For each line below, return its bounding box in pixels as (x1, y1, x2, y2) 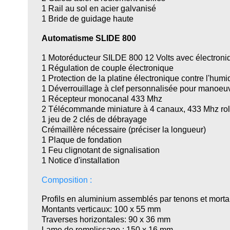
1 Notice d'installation (41, 155, 120, 165)
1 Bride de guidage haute (41, 13, 133, 23)
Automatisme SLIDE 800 (41, 33, 136, 43)
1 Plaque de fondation (41, 135, 122, 144)
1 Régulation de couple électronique (41, 63, 174, 72)
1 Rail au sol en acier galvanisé (41, 3, 156, 13)
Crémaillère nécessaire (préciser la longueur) (41, 124, 206, 134)
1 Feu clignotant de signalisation (41, 145, 160, 155)
